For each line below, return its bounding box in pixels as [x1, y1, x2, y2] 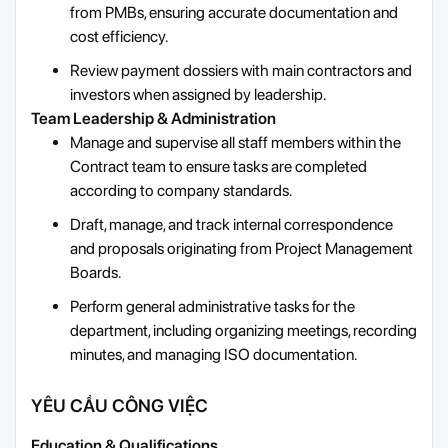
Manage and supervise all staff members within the [70, 133, 401, 153]
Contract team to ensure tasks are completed [70, 157, 367, 177]
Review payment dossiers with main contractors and [70, 61, 412, 81]
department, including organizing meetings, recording [70, 321, 417, 341]
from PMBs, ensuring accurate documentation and [70, 3, 398, 23]
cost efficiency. [70, 27, 168, 47]
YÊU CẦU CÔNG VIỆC [31, 395, 208, 417]
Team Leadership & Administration [31, 109, 276, 129]
